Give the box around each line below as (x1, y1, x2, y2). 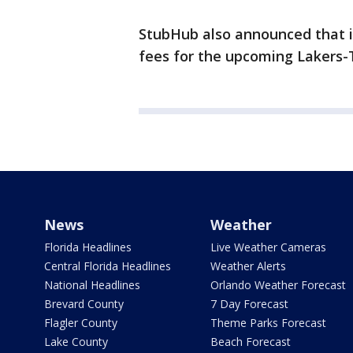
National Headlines (44, 277, 140, 293)
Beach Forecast (210, 334, 291, 350)
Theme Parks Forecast (210, 315, 326, 331)
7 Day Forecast (210, 296, 288, 312)
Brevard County (44, 296, 124, 312)
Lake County (44, 334, 108, 350)
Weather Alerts (210, 258, 286, 274)
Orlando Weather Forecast (210, 277, 346, 293)
